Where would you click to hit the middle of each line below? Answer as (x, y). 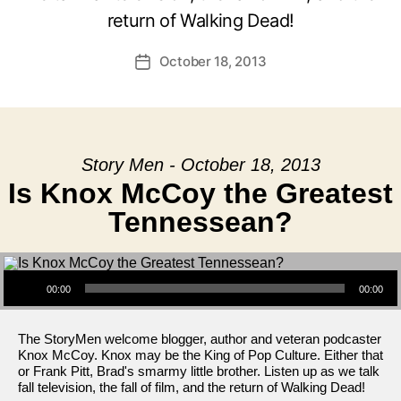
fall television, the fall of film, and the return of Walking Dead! (192, 387)
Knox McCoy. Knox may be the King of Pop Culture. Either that (200, 355)
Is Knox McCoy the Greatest (200, 193)
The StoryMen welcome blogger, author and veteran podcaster (200, 339)
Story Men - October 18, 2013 (200, 165)
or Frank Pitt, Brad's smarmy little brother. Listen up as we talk (199, 371)
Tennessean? (200, 222)
